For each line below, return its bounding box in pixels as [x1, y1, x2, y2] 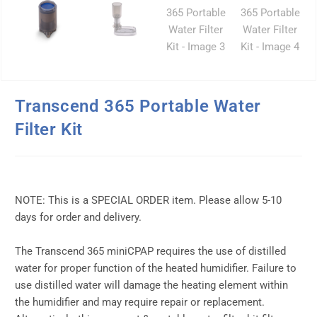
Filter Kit [15, 120, 83, 140]
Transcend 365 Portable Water [15, 96, 261, 117]
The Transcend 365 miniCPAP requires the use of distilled [15, 245, 286, 258]
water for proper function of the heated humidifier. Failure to [15, 262, 296, 275]
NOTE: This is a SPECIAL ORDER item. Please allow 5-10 [15, 194, 282, 207]
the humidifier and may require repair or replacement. [15, 296, 265, 309]
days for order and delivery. [15, 211, 142, 224]
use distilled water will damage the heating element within [15, 279, 288, 292]
